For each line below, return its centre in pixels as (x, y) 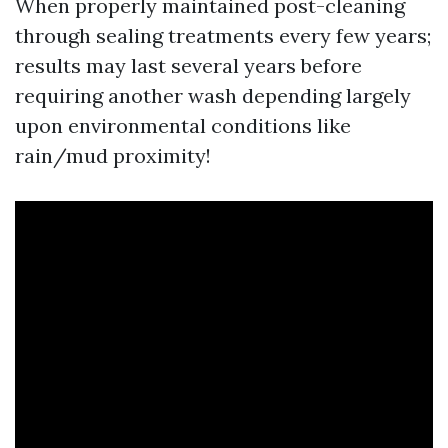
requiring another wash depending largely (213, 95)
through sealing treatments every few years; (223, 35)
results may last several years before (188, 65)
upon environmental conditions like (183, 125)
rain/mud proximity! (113, 155)
